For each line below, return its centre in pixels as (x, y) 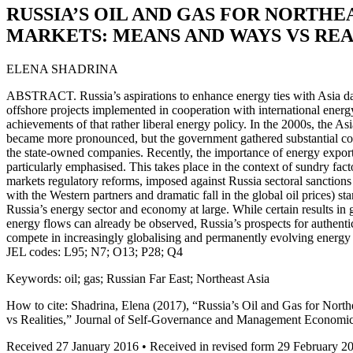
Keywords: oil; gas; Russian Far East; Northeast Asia (138, 278)
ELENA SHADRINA (62, 69)
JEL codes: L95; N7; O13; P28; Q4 (95, 251)
